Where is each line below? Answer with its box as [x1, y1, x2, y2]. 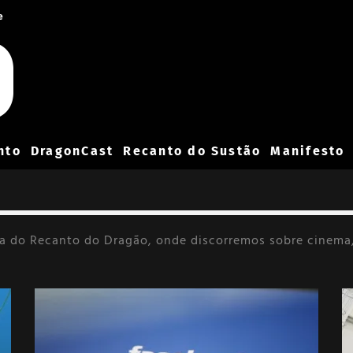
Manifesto [270, 143, 345, 158]
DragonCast [30, 143, 114, 158]
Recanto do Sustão [123, 143, 262, 158]
